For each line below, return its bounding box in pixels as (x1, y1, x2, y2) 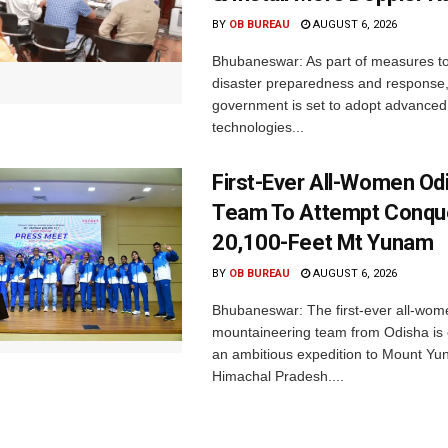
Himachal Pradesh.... (212, 367, 344, 384)
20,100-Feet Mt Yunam (212, 229, 434, 255)
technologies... (212, 118, 304, 135)
